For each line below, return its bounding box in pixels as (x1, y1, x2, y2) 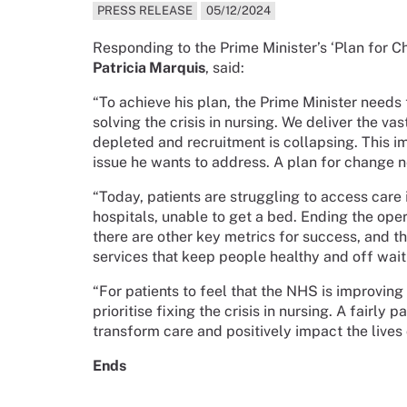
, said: (205, 59, 244, 77)
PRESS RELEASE (97, 4, 194, 18)
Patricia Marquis (93, 59, 205, 77)
